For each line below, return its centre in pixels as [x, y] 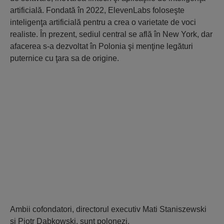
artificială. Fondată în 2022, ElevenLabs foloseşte [97, 10]
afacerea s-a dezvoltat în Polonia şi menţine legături [101, 46]
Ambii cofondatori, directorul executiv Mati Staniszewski [108, 209]
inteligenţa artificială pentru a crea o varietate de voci [103, 22]
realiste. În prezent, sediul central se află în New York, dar [111, 34]
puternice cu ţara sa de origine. [64, 58]
